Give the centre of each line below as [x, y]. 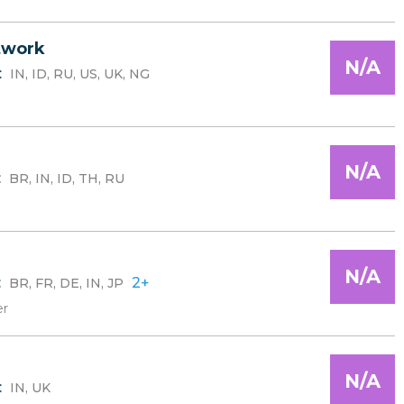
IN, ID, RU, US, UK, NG [80, 74]
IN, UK [30, 388]
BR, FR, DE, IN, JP [66, 283]
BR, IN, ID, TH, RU [67, 179]
